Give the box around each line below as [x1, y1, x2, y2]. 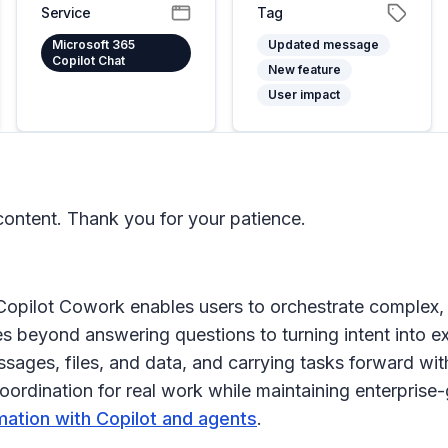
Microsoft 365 [52, 37, 135, 52]
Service [41, 4, 91, 21]
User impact [268, 87, 340, 102]
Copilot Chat [52, 53, 125, 68]
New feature [268, 62, 341, 77]
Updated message [268, 37, 379, 52]
